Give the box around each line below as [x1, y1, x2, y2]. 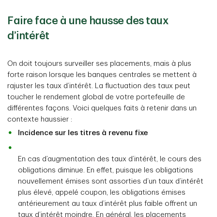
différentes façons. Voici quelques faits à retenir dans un [7, 105, 197, 112]
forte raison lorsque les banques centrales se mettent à [7, 71, 197, 78]
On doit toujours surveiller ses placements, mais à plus [7, 60, 191, 67]
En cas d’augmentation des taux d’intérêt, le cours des [18, 155, 201, 163]
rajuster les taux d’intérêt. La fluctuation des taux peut [7, 82, 190, 90]
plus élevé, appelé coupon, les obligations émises [18, 189, 186, 196]
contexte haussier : [7, 116, 72, 123]
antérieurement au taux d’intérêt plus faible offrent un [18, 200, 197, 207]
